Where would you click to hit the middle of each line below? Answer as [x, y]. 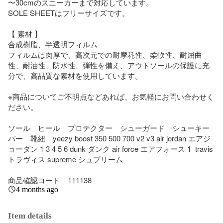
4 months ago [37, 189]
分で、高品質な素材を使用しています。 [75, 75]
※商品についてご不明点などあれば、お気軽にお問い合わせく [111, 96]
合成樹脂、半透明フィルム [53, 44]
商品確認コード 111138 [50, 180]
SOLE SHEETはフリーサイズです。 [69, 12]
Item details [30, 216]
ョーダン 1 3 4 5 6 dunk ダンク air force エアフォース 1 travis [111, 148]
